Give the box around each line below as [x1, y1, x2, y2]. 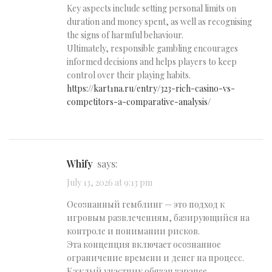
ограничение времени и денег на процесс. [67, 252, 244, 264]
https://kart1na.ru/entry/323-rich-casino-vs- [67, 82, 235, 94]
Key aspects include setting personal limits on [67, 2, 236, 14]
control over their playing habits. [67, 69, 191, 81]
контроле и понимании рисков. [67, 225, 200, 237]
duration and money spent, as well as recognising [67, 15, 252, 27]
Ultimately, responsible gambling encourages [67, 42, 238, 54]
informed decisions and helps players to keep [67, 55, 237, 67]
